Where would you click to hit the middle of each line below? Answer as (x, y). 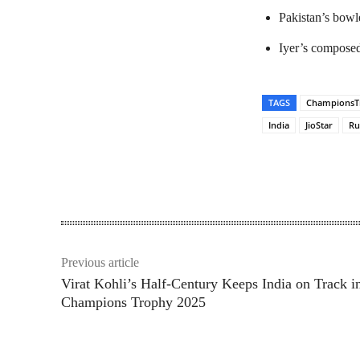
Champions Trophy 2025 (133, 302)
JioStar (319, 125)
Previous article (100, 262)
